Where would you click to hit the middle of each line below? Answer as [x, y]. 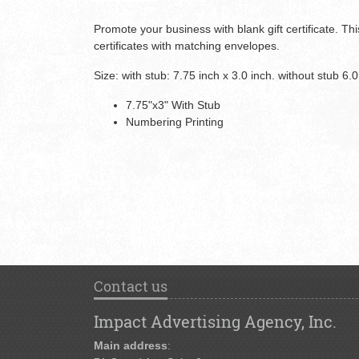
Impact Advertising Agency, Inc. [215, 322]
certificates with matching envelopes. [187, 45]
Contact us [131, 286]
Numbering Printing [175, 121]
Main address [131, 346]
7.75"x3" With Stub [173, 105]
